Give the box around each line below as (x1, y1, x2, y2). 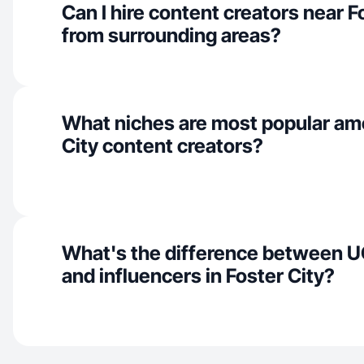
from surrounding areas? (62, 24, 281, 47)
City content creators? (62, 134, 263, 158)
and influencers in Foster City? (62, 264, 335, 288)
